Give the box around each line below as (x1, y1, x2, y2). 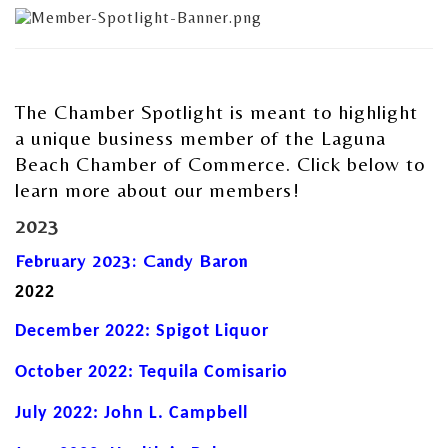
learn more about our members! (15, 177, 300, 201)
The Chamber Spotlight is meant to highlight (15, 99, 418, 123)
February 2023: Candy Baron (15, 249, 248, 271)
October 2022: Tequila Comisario (15, 362, 288, 382)
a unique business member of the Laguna (15, 125, 386, 149)
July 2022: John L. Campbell (15, 403, 248, 423)
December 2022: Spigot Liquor (15, 321, 269, 341)
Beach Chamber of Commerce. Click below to (15, 151, 425, 175)
